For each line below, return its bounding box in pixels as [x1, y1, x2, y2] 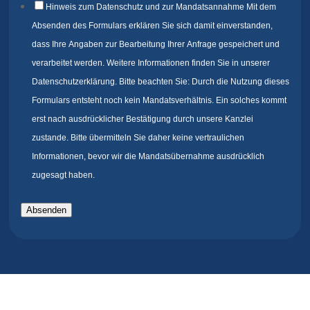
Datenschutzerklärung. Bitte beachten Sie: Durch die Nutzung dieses [31, 77, 119, 86]
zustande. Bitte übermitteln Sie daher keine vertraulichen [31, 133, 244, 143]
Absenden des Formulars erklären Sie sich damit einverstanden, [31, 21, 273, 30]
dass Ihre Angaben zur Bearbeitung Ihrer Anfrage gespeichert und [31, 39, 280, 49]
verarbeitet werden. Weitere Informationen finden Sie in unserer [31, 58, 270, 68]
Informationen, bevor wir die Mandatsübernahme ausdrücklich [31, 152, 264, 161]
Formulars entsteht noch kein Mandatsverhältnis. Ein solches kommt [31, 95, 286, 105]
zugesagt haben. [31, 170, 95, 180]
